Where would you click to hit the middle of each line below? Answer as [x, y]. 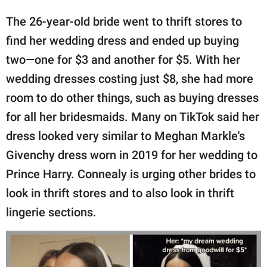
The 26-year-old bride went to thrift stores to [124, 21]
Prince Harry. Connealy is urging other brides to [131, 174]
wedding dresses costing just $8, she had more [130, 78]
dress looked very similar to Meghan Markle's [125, 136]
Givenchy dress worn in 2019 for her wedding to [132, 155]
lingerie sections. [51, 212]
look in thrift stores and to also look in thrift [120, 193]
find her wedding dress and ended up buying [122, 40]
